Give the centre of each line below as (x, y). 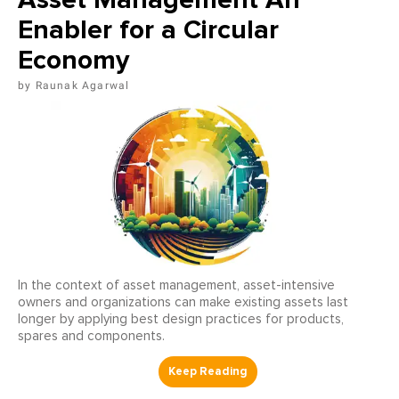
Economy (73, 60)
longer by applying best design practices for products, (181, 319)
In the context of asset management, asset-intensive (176, 285)
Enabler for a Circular (148, 29)
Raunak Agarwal (82, 85)
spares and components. (91, 336)
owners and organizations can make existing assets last (183, 302)
